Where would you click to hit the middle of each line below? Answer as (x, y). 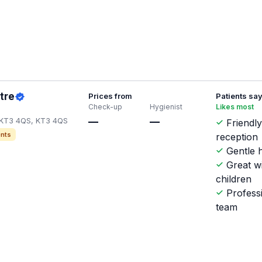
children (234, 179)
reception (237, 137)
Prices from (110, 96)
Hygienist (166, 107)
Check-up (105, 107)
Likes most (235, 107)
